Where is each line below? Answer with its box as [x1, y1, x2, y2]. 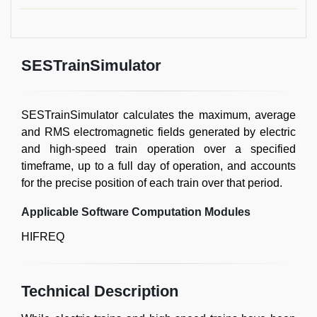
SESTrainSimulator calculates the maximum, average [21, 109, 296, 121]
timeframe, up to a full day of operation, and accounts [21, 160, 296, 172]
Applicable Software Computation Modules [21, 206, 250, 218]
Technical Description [21, 282, 178, 300]
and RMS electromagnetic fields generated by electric [21, 126, 296, 138]
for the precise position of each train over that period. [21, 177, 282, 189]
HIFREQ [21, 231, 64, 243]
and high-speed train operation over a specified [21, 143, 296, 155]
